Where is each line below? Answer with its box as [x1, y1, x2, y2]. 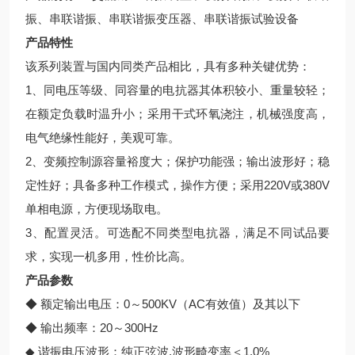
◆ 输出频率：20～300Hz [25, 321, 158, 334]
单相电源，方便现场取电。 [25, 202, 168, 216]
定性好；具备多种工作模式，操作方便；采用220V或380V [25, 178, 330, 192]
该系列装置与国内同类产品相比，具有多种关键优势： [25, 59, 311, 73]
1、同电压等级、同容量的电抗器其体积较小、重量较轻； [25, 83, 330, 97]
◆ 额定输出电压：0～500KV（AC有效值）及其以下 [25, 297, 300, 311]
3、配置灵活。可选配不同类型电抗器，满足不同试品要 [25, 226, 330, 239]
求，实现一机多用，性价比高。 [25, 250, 192, 263]
